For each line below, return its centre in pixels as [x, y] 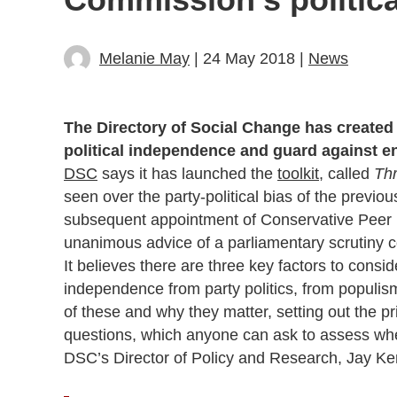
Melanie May [144, 58]
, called [346, 173]
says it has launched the [187, 173]
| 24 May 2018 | [249, 58]
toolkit [298, 173]
